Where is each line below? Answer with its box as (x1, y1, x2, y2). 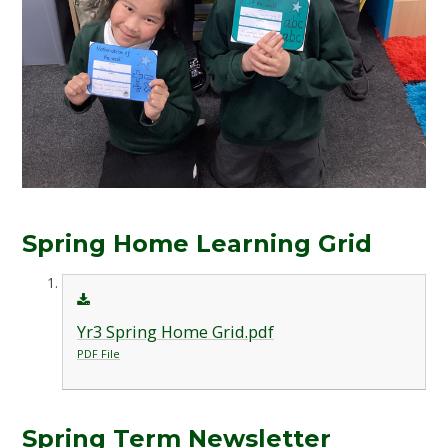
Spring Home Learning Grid (22, 228, 373, 258)
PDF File (76, 346, 120, 362)
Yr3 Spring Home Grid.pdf (76, 321, 274, 344)
